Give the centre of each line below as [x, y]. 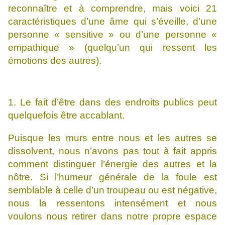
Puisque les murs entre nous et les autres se [113, 138]
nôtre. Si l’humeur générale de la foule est [113, 177]
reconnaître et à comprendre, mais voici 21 [113, 9]
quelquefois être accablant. [66, 116]
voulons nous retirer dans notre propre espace [113, 216]
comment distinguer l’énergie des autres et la [113, 164]
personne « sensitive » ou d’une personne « [113, 35]
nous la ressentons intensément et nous [113, 203]
